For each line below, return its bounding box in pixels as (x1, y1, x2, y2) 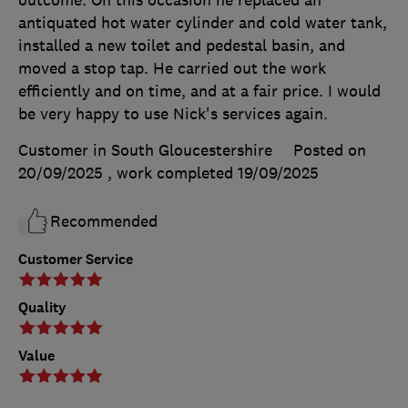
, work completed (107, 162, 238, 183)
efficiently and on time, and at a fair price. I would (18, 80, 381, 101)
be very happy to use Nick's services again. (18, 103, 328, 124)
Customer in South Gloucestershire (18, 139, 272, 160)
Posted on (293, 139, 366, 160)
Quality (18, 297, 66, 317)
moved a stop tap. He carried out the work (18, 57, 326, 78)
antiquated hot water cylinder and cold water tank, (18, 12, 387, 33)
